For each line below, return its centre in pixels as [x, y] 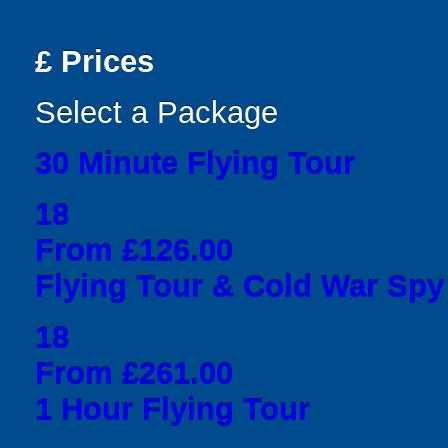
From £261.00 [134, 373]
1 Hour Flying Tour [172, 409]
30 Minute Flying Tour [195, 163]
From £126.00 [134, 250]
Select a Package [156, 112]
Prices [103, 61]
